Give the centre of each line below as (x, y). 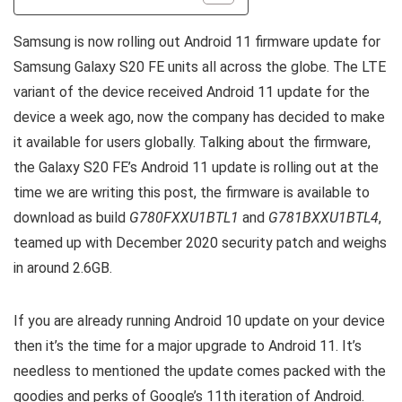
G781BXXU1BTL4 (323, 218)
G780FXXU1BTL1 (184, 218)
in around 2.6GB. (63, 268)
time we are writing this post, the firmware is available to (192, 193)
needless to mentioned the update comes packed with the (200, 371)
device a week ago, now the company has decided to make (199, 118)
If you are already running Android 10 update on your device (199, 321)
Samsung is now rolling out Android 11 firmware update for (197, 42)
